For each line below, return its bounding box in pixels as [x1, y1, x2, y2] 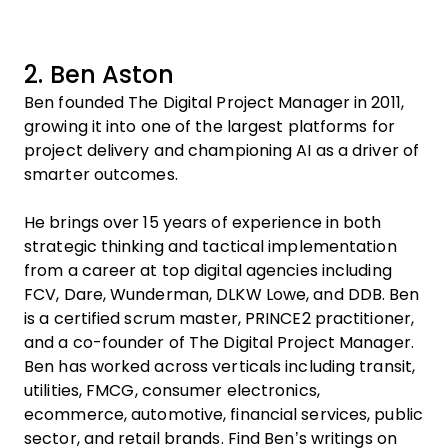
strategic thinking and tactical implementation [24, 238, 397, 255]
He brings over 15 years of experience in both [24, 214, 382, 231]
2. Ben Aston [24, 61, 174, 88]
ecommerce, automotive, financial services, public [24, 406, 423, 423]
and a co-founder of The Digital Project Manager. [24, 334, 414, 351]
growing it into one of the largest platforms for [24, 118, 395, 135]
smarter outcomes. [24, 166, 178, 183]
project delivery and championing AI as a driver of [24, 142, 420, 159]
